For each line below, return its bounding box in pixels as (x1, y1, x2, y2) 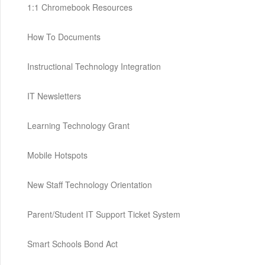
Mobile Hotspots (27, 149, 88, 161)
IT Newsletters (27, 90, 81, 102)
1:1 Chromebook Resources (27, 1, 132, 13)
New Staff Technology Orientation (27, 179, 152, 190)
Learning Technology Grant (27, 119, 130, 131)
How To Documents (27, 31, 101, 43)
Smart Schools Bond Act (27, 238, 118, 250)
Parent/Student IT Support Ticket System (27, 208, 180, 220)
